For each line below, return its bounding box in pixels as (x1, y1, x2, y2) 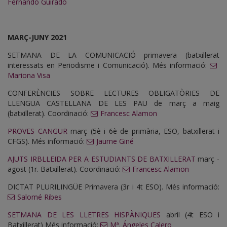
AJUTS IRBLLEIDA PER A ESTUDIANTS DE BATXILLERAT (8, 154, 196, 164)
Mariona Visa (8, 70, 50, 81)
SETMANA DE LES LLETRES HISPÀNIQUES (8, 210, 161, 220)
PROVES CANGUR (8, 126, 67, 136)
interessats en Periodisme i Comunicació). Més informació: (8, 60, 210, 70)
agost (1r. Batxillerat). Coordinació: (8, 164, 123, 174)
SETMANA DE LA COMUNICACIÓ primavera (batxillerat (8, 50, 219, 60)
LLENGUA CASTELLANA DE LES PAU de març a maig (8, 98, 219, 108)
